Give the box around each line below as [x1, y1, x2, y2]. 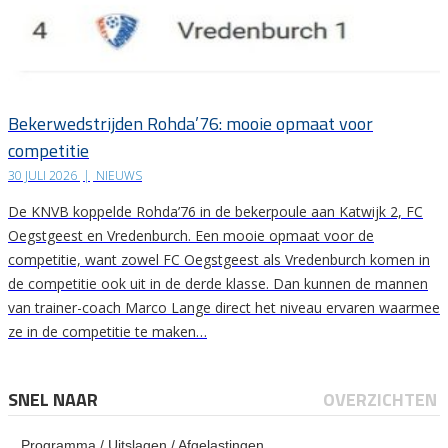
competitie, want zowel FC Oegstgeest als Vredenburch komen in [8, 250, 430, 270]
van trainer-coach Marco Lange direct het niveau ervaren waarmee [8, 298, 440, 318]
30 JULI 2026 [8, 167, 80, 185]
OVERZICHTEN [323, 386, 437, 414]
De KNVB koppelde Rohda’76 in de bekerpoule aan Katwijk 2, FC [8, 202, 423, 222]
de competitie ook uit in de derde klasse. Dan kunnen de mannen [8, 274, 428, 294]
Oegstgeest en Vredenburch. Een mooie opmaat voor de [8, 226, 374, 246]
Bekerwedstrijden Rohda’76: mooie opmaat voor [8, 110, 373, 138]
